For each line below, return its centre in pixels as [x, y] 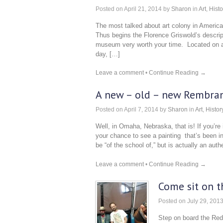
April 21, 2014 [142, 9]
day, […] [108, 54]
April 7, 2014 [141, 110]
